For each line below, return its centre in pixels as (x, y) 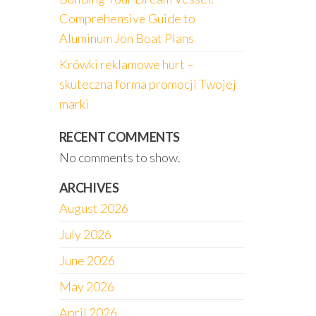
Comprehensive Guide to (127, 18)
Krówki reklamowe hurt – (126, 64)
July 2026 (85, 234)
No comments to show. (120, 157)
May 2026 (86, 286)
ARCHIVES (89, 188)
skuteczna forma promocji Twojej (147, 84)
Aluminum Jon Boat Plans (126, 38)
